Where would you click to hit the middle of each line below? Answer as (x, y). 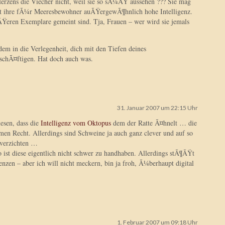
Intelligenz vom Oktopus (76, 123)
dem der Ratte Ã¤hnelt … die (154, 123)
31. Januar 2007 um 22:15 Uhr (157, 108)
